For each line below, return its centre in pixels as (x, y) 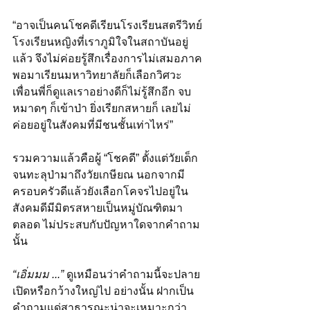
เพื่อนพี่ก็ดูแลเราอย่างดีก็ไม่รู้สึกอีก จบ (102, 91)
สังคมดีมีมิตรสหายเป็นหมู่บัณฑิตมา (98, 208)
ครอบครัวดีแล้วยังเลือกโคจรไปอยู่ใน (100, 191)
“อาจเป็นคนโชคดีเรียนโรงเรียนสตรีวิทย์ (109, 25)
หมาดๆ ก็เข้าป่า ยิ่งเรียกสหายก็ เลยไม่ (102, 108)
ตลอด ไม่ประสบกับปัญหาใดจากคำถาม (106, 224)
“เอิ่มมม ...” (38, 274)
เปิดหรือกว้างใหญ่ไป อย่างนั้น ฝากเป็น (103, 291)
